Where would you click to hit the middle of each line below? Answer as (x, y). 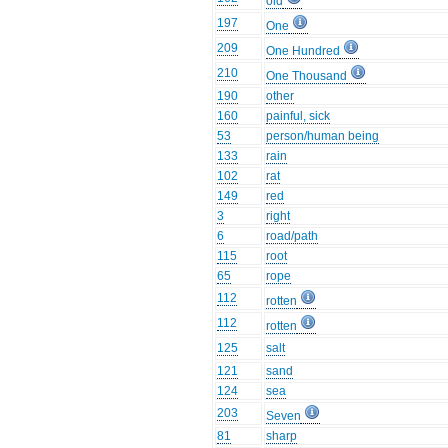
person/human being (323, 136)
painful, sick (298, 116)
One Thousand (307, 76)
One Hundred (303, 51)
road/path (292, 236)
